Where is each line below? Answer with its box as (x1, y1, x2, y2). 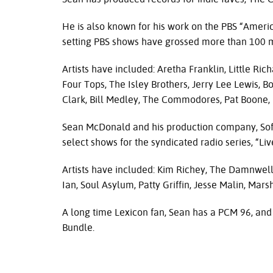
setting (62, 36, 94, 48)
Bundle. (62, 222, 94, 233)
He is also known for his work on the (62, 21, 221, 32)
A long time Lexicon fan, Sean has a (62, 207, 218, 218)
